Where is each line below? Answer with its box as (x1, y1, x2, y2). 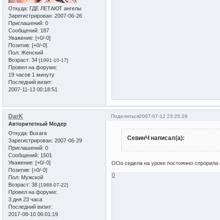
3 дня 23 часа (8, 196, 42, 203)
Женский (20, 50, 43, 56)
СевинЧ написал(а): (127, 134, 185, 141)
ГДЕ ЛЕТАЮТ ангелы (28, 5, 82, 12)
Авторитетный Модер (8, 120, 67, 127)
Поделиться (111, 113, 139, 119)
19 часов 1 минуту (8, 72, 55, 78)
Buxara (28, 130, 47, 137)
